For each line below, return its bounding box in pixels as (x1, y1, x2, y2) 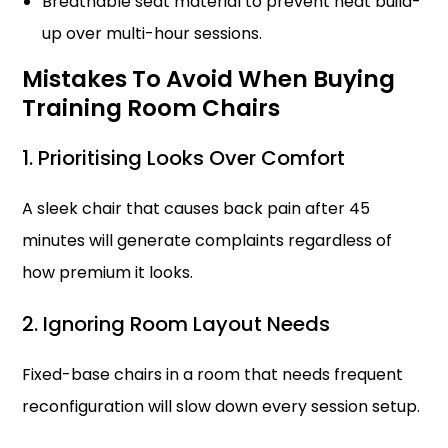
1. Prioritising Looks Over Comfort (22, 144, 346, 172)
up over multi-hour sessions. (42, 22, 263, 45)
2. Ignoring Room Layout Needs (22, 310, 331, 338)
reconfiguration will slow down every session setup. (22, 395, 421, 418)
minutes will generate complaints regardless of (22, 229, 393, 252)
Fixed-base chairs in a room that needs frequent (22, 363, 404, 386)
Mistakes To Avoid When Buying (22, 63, 396, 95)
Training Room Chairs (22, 92, 281, 124)
